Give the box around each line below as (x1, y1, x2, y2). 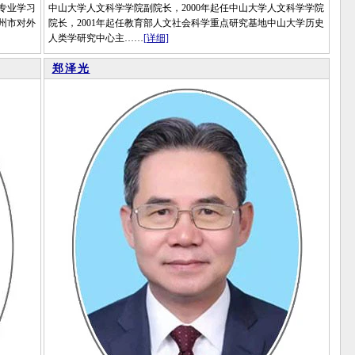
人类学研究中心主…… (48, 32, 143, 44)
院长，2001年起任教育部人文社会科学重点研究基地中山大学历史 (48, 17, 324, 29)
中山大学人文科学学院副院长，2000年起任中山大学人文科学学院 (48, 2, 324, 13)
